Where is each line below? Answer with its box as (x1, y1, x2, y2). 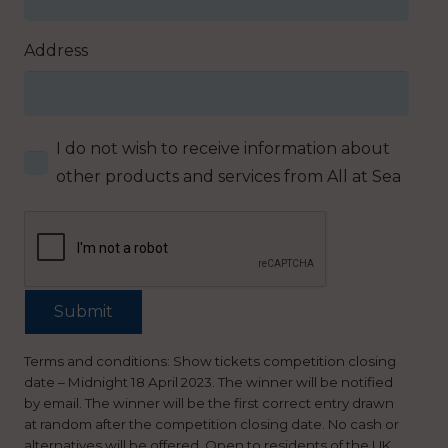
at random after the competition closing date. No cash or (24, 416, 399, 433)
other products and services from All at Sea (56, 167, 401, 187)
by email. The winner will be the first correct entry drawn (24, 395, 394, 412)
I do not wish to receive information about (56, 139, 390, 159)
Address (24, 41, 88, 61)
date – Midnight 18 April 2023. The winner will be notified (24, 374, 393, 391)
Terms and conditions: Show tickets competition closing (24, 353, 396, 370)
